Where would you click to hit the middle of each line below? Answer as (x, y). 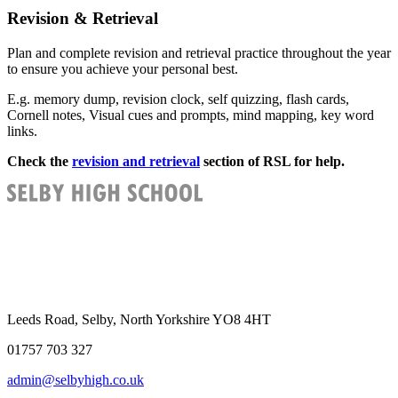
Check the (40, 162)
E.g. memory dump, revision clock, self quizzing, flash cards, (178, 99)
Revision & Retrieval (83, 19)
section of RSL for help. (272, 162)
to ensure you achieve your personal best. (123, 69)
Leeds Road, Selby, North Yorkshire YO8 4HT (139, 320)
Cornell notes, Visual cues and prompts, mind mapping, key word (191, 115)
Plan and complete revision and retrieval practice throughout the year (199, 53)
